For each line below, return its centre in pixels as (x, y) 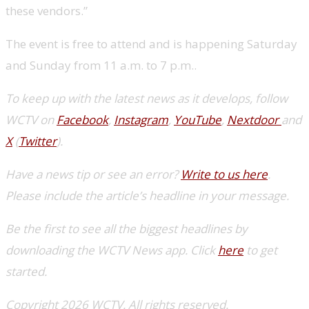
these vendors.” (47, 10)
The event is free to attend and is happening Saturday (151, 43)
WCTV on (31, 119)
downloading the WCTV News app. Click (112, 250)
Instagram (141, 119)
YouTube (198, 119)
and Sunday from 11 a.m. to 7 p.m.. (101, 65)
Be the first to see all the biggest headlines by (127, 228)
